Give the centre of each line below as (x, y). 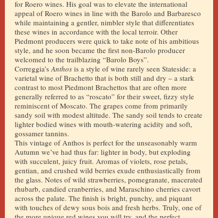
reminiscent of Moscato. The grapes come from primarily (101, 106)
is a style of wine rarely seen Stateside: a (135, 69)
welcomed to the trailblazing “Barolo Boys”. (82, 59)
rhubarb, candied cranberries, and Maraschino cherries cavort (108, 189)
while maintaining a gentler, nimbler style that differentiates (104, 22)
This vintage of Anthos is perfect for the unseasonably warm (106, 143)
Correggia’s (33, 69)
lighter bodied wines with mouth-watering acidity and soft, (103, 124)
